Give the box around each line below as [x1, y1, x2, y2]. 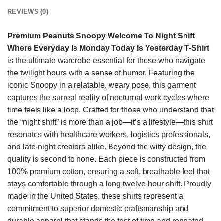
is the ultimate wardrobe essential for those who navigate [7, 56, 205, 65]
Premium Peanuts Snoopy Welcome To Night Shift [7, 31, 195, 40]
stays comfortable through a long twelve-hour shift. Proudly [7, 179, 211, 188]
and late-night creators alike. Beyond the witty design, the [7, 142, 206, 151]
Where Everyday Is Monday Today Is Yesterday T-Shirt [7, 43, 209, 52]
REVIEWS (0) [7, 7, 48, 15]
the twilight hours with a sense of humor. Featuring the [7, 68, 195, 77]
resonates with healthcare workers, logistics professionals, [7, 130, 210, 139]
